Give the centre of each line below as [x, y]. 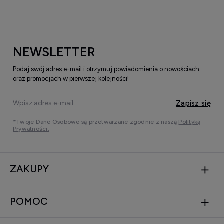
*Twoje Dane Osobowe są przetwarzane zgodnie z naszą [96, 122]
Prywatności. [31, 129]
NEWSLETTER [54, 52]
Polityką [190, 122]
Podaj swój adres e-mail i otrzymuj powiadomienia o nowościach [106, 69]
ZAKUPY [29, 169]
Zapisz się [193, 103]
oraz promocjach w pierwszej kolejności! [71, 79]
